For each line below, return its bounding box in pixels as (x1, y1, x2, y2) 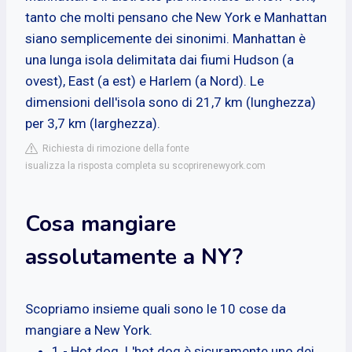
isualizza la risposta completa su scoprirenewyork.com (25, 159, 266, 171)
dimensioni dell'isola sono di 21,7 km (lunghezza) (25, 93, 316, 110)
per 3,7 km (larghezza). (25, 115, 160, 131)
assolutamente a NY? (25, 241, 243, 272)
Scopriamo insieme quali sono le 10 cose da (25, 300, 286, 317)
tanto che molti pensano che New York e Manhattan (25, 9, 327, 25)
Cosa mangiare (25, 208, 176, 239)
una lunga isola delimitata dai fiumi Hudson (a (25, 51, 294, 68)
